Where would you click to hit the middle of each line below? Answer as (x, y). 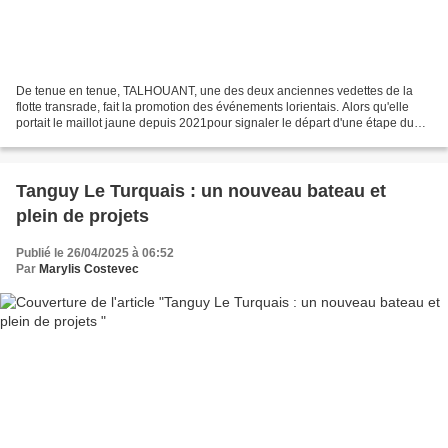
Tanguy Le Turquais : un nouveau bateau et (201, 191)
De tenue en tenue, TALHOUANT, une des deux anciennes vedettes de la (214, 91)
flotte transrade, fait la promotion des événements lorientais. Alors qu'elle (212, 107)
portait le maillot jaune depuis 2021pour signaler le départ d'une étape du (215, 123)
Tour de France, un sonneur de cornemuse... (136, 139)
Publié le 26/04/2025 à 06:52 (95, 253)
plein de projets (82, 216)
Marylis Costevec (89, 269)
